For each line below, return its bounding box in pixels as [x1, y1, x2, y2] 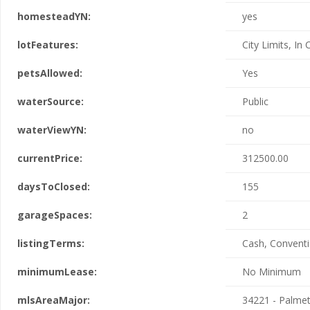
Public [242, 95, 268, 108]
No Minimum [242, 265, 301, 278]
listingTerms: [17, 237, 84, 250]
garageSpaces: [17, 208, 92, 221]
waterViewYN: [17, 123, 86, 136]
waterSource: [17, 95, 84, 108]
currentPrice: [17, 152, 82, 165]
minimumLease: [17, 265, 97, 278]
